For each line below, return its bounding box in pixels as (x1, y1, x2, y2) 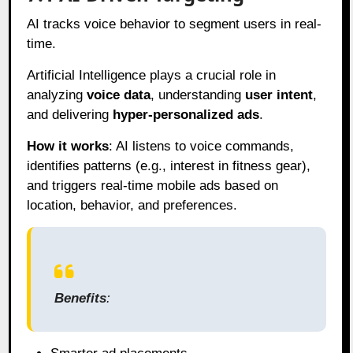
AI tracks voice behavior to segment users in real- (27, 16, 322, 32)
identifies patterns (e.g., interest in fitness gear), (27, 158, 311, 173)
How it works (27, 138, 110, 154)
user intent (245, 87, 314, 102)
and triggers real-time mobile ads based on (27, 177, 279, 193)
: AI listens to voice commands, (109, 138, 295, 154)
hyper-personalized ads (113, 106, 260, 122)
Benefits (54, 290, 107, 306)
